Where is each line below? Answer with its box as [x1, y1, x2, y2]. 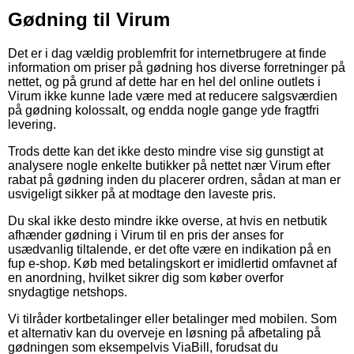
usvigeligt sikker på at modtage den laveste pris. [8, 186, 276, 201]
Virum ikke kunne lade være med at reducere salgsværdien [8, 88, 337, 103]
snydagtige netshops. [8, 284, 127, 299]
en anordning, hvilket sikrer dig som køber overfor [8, 270, 284, 284]
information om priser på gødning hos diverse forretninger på [8, 60, 345, 74]
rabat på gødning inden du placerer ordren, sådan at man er [8, 172, 341, 186]
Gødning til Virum [8, 8, 170, 30]
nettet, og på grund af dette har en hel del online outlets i [8, 74, 321, 88]
